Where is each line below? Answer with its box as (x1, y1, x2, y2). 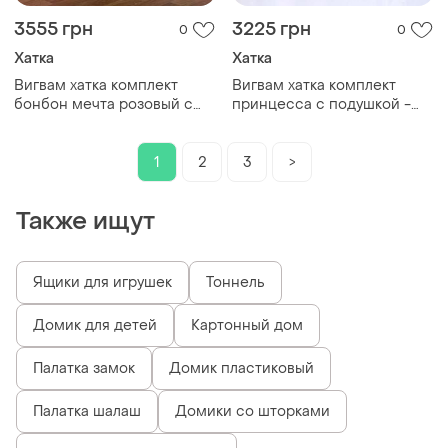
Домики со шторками (175, 402, 330, 422)
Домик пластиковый (169, 359, 314, 379)
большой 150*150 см (232, 114, 381, 134)
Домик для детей (33, 316, 157, 336)
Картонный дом (191, 316, 303, 336)
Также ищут (16, 206, 155, 238)
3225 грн (232, 18, 311, 42)
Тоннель (206, 273, 265, 293)
